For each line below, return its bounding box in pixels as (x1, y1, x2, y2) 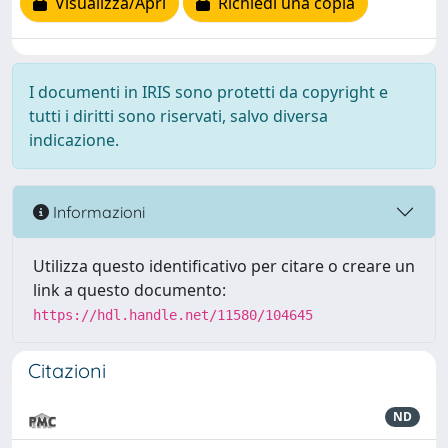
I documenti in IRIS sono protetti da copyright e (29, 81, 388, 103)
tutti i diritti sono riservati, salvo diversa (29, 105, 328, 127)
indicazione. (29, 129, 119, 151)
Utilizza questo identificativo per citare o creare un (33, 255, 415, 277)
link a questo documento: (33, 279, 226, 301)
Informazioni (49, 201, 145, 222)
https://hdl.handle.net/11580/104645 (33, 307, 313, 323)
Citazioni (28, 358, 106, 383)
